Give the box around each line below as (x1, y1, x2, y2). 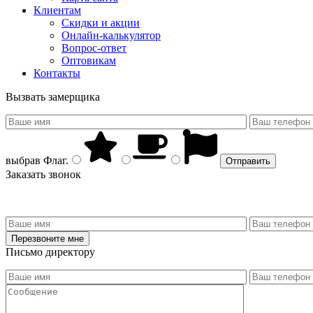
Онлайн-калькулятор (61, 29, 161, 41)
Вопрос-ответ (61, 41, 126, 54)
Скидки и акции (61, 16, 140, 29)
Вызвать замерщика (6, 90, 100, 103)
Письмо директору (6, 245, 95, 258)
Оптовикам (61, 54, 116, 66)
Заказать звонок (6, 168, 81, 180)
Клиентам (34, 3, 81, 16)
